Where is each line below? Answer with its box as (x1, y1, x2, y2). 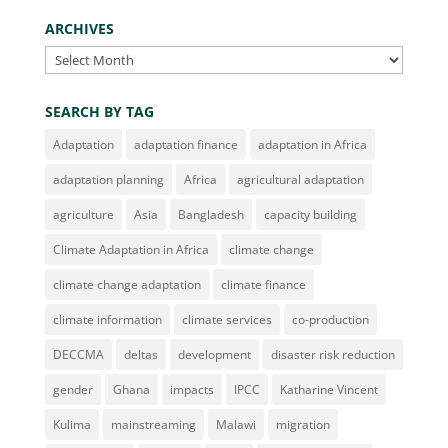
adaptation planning (52, 171, 164, 188)
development (177, 346, 251, 363)
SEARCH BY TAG (44, 102, 154, 121)
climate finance (220, 276, 306, 293)
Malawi (215, 416, 256, 433)
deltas (123, 346, 158, 363)
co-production (291, 311, 369, 328)
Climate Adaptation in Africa (52, 241, 209, 258)
